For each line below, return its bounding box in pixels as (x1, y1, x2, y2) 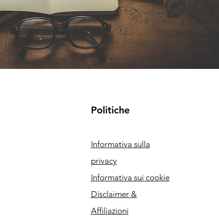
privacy (90, 156, 117, 166)
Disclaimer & (90, 189, 137, 199)
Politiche (90, 104, 130, 116)
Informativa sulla (90, 139, 150, 149)
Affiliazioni (90, 206, 129, 216)
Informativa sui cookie (90, 173, 170, 182)
